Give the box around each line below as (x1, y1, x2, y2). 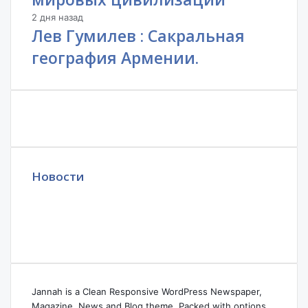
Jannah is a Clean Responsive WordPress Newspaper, (32, 285, 262, 297)
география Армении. (32, 46, 199, 69)
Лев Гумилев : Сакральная (32, 24, 245, 47)
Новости (32, 168, 84, 184)
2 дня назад (32, 11, 83, 23)
